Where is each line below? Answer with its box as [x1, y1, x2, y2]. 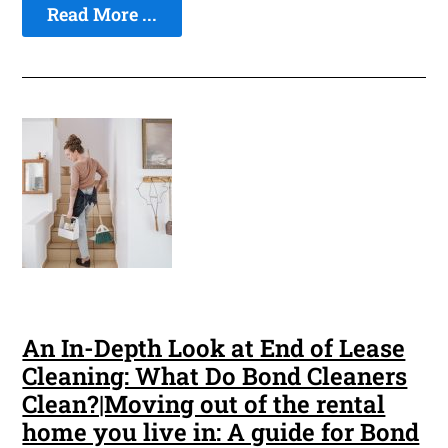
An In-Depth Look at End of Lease [22, 332, 406, 365]
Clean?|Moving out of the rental [22, 388, 386, 421]
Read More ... [47, 2, 158, 27]
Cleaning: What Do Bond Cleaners [22, 360, 408, 393]
